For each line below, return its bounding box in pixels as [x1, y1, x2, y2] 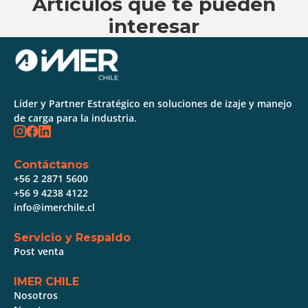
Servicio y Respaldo [14, 231, 131, 245]
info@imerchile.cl [14, 201, 95, 214]
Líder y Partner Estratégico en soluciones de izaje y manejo [14, 97, 292, 111]
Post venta [14, 245, 64, 258]
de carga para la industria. [14, 111, 137, 125]
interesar [109, 14, 199, 38]
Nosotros [14, 289, 58, 302]
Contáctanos [14, 158, 89, 172]
